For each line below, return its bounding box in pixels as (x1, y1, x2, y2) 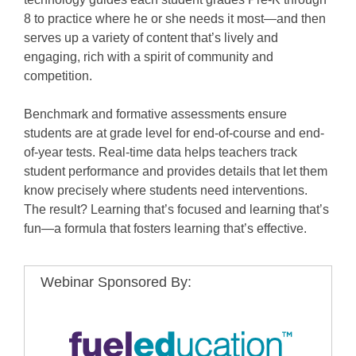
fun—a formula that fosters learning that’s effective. (24, 221, 307, 235)
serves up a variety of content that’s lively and (24, 30, 278, 44)
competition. (24, 68, 92, 83)
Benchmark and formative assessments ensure (24, 106, 287, 121)
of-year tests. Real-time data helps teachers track (24, 145, 297, 159)
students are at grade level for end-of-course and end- (24, 126, 324, 140)
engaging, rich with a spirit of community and (24, 49, 273, 64)
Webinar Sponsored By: (41, 273, 192, 290)
